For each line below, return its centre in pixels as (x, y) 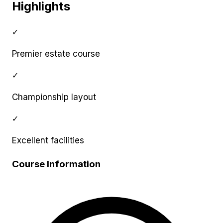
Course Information (56, 164)
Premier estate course (56, 54)
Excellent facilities (48, 140)
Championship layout (54, 97)
